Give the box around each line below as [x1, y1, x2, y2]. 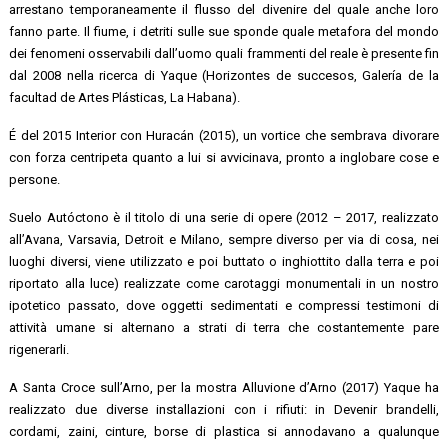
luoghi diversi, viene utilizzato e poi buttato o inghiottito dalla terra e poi [9, 253, 439, 269]
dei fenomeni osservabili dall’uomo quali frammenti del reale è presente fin [9, 45, 439, 61]
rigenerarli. [9, 341, 70, 357]
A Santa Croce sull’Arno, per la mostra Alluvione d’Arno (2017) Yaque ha [9, 379, 439, 395]
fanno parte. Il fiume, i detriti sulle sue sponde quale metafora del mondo [9, 23, 439, 39]
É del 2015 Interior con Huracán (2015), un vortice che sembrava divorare [9, 127, 439, 143]
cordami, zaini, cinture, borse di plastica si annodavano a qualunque [9, 423, 439, 439]
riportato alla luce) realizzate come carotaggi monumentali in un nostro [9, 275, 439, 291]
